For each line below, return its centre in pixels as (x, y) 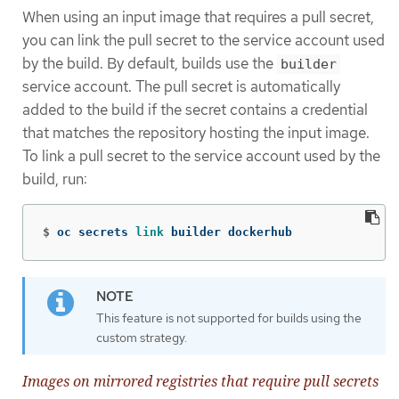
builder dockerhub (232, 232)
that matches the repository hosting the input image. (196, 132)
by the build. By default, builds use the (150, 63)
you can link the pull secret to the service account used (204, 40)
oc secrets (96, 232)
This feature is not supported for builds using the (229, 318)
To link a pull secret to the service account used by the (201, 155)
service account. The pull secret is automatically (181, 86)
